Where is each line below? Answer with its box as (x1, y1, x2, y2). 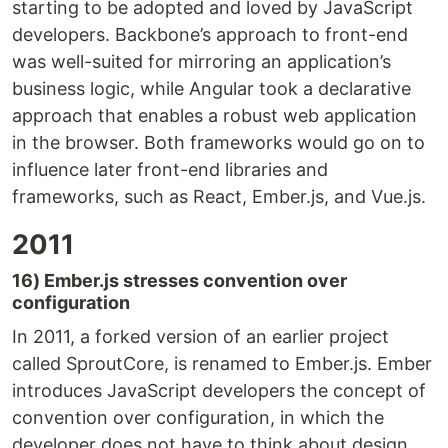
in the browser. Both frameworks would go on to (12, 132, 425, 154)
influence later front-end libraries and (12, 159, 328, 181)
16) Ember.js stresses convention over (12, 270, 347, 292)
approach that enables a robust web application (12, 105, 417, 127)
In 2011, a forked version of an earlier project (12, 326, 389, 348)
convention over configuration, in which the (12, 407, 384, 429)
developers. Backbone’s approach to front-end (12, 24, 408, 46)
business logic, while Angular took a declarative (12, 78, 411, 100)
